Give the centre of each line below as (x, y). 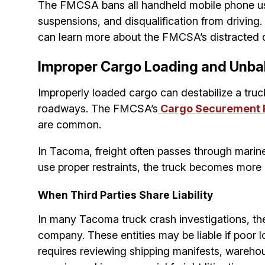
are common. (70, 124)
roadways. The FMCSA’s (98, 108)
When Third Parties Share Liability (125, 195)
